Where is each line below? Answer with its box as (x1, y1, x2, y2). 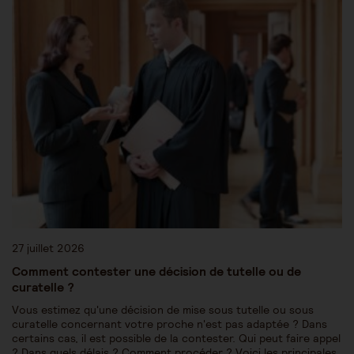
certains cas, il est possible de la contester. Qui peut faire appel (12, 330, 341, 345)
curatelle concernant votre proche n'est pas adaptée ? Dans (12, 316, 327, 331)
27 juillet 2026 (12, 240, 85, 255)
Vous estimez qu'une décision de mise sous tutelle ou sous (12, 302, 314, 317)
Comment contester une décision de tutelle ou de (12, 262, 301, 279)
